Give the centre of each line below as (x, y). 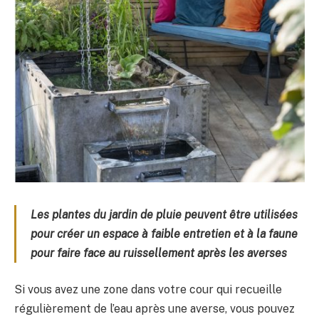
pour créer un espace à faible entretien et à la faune (164, 234)
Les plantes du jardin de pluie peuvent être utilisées (164, 214)
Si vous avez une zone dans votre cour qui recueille (148, 290)
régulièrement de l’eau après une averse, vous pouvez (155, 309)
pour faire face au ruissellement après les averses (159, 253)
